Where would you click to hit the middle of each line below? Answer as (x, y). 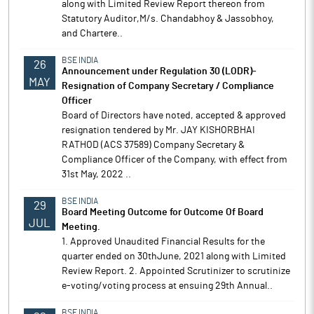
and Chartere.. (92, 34)
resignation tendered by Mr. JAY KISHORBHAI (158, 130)
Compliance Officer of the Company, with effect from (175, 160)
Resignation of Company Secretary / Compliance (168, 86)
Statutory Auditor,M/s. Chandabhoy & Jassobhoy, (168, 19)
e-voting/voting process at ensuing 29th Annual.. (167, 286)
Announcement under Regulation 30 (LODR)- (159, 71)
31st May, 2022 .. (96, 175)
